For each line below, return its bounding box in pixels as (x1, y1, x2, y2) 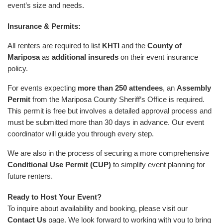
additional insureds (52, 52, 118, 61)
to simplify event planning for (111, 160, 205, 169)
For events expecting (7, 83, 78, 92)
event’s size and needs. (7, 1, 84, 9)
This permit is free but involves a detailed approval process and (7, 106, 212, 115)
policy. (7, 64, 28, 73)
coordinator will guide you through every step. (7, 129, 154, 138)
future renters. (7, 171, 53, 180)
